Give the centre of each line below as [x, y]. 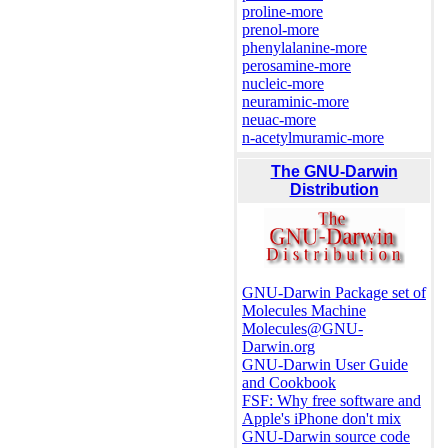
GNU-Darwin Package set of [334, 293]
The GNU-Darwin [334, 172]
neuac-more [279, 120]
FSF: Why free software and [331, 401]
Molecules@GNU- [302, 329]
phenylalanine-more [304, 48]
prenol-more [280, 30]
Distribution [334, 190]
